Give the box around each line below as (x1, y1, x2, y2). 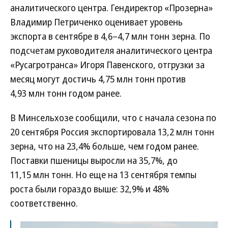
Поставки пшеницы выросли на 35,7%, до (10, 154, 178, 166)
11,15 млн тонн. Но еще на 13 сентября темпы (10, 168, 196, 181)
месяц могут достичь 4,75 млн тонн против (10, 73, 186, 85)
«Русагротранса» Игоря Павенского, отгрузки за (10, 59, 205, 71)
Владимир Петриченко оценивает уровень (10, 16, 183, 28)
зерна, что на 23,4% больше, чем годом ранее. (10, 140, 199, 152)
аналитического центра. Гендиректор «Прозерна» (10, 2, 213, 14)
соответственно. (10, 197, 78, 209)
